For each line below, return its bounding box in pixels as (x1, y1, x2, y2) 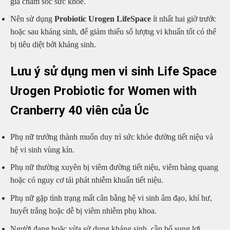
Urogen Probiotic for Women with (10, 83, 197, 98)
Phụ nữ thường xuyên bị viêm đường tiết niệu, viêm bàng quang (10, 163, 218, 172)
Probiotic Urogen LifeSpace (54, 14, 151, 24)
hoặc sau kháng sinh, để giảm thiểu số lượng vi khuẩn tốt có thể (10, 27, 216, 36)
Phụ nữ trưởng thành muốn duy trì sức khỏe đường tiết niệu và (10, 132, 213, 141)
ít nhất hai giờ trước (151, 14, 216, 24)
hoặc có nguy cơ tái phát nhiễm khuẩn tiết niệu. (10, 176, 163, 185)
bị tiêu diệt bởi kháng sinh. (10, 40, 96, 49)
